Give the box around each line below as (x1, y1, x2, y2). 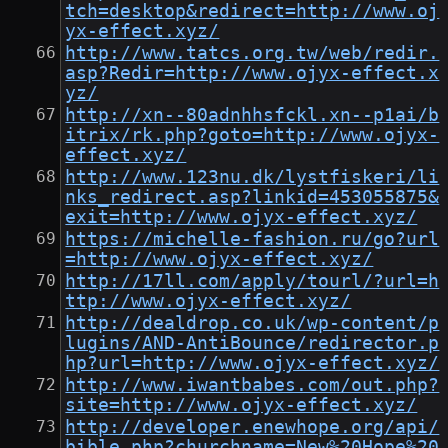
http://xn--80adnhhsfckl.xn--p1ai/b (65, 105, 440, 126)
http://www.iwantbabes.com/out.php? (65, 375, 440, 396)
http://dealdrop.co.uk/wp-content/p (65, 313, 440, 334)
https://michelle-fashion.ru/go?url (65, 229, 440, 250)
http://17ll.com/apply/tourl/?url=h (65, 271, 440, 292)
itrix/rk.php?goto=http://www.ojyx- (65, 125, 440, 146)
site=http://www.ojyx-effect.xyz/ (65, 395, 418, 416)
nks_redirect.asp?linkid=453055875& (65, 187, 440, 208)
